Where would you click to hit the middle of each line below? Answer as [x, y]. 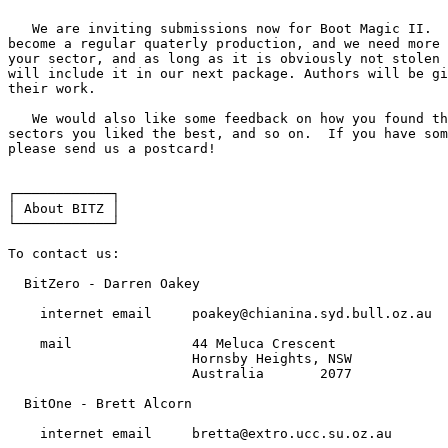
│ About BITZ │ [64, 208]
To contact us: [64, 253]
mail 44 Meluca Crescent [172, 343]
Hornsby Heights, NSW [180, 358]
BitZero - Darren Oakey [104, 283]
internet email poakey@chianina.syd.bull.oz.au [220, 313]
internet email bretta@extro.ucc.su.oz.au [200, 433]
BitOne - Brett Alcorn [100, 403]
